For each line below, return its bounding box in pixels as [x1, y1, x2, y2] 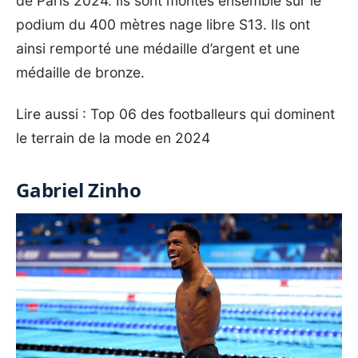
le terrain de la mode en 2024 [16, 129, 210, 147]
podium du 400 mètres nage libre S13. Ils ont [16, 16, 310, 34]
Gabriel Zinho [16, 177, 141, 204]
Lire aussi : [16, 105, 90, 123]
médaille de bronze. [16, 64, 149, 82]
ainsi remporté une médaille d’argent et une [16, 40, 300, 58]
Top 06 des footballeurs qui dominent [90, 105, 335, 123]
